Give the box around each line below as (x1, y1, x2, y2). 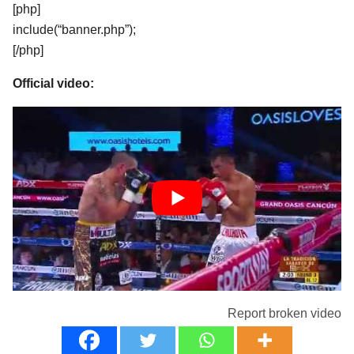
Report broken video (228, 307, 341, 321)
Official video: (13, 76, 94, 90)
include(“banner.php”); (13, 22, 136, 36)
